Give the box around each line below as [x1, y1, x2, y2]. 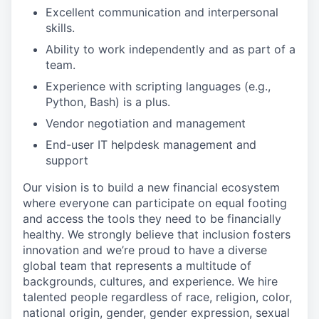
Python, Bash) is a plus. [46, 94, 170, 109]
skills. [46, 20, 75, 35]
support [46, 152, 88, 167]
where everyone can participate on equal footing [23, 195, 287, 210]
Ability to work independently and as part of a [46, 41, 296, 56]
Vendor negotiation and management [46, 115, 246, 130]
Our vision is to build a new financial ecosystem [23, 179, 280, 194]
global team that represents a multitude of [23, 258, 251, 273]
